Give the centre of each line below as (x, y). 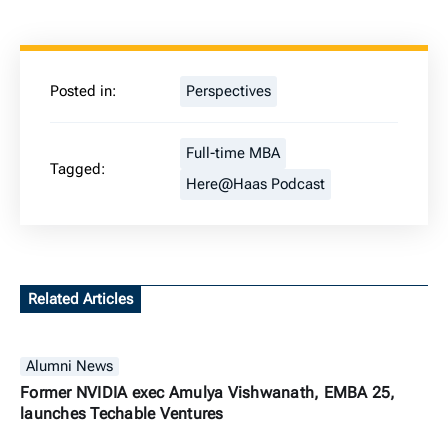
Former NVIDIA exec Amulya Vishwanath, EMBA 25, (208, 393)
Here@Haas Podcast (255, 185)
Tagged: (77, 169)
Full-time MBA (233, 154)
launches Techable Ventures (122, 414)
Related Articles (80, 300)
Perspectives (228, 92)
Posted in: (83, 92)
